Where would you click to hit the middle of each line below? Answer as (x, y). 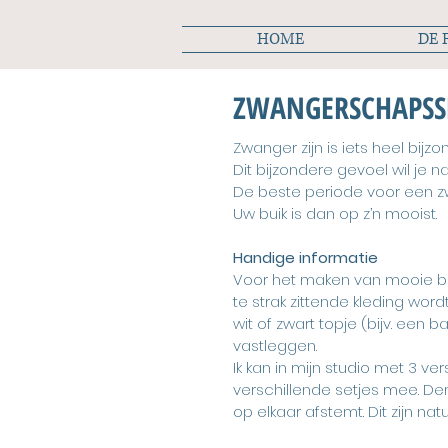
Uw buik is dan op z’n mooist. (335, 213)
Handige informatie (305, 257)
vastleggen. (275, 345)
